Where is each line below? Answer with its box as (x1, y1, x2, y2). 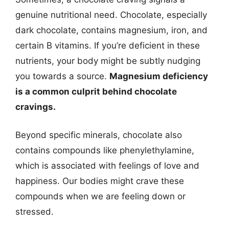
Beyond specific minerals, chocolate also (15, 130, 182, 140)
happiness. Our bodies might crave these (15, 176, 184, 186)
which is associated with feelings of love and (15, 161, 199, 171)
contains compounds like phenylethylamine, (15, 145, 194, 155)
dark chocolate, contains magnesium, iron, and (15, 25, 208, 35)
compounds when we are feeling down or (15, 191, 186, 201)
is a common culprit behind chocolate (15, 86, 177, 97)
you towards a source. (15, 71, 109, 81)
